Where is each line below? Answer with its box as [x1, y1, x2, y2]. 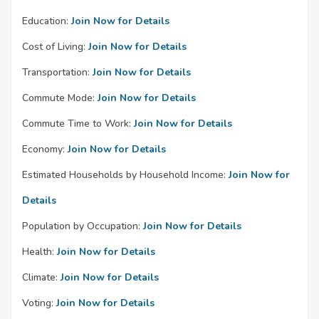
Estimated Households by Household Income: [22, 167, 226, 182]
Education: [22, 14, 68, 28]
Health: [22, 244, 54, 258]
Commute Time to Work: [22, 116, 131, 130]
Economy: [22, 142, 65, 156]
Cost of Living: [22, 39, 85, 53]
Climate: [22, 270, 58, 284]
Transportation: [22, 65, 90, 79]
